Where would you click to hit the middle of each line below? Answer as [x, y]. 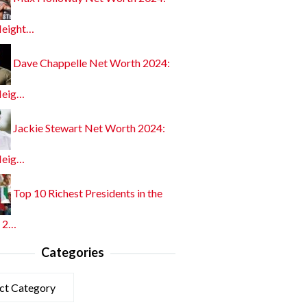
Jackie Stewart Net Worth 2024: [89, 128]
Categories [73, 252]
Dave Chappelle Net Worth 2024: [91, 63]
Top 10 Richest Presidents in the [88, 193]
